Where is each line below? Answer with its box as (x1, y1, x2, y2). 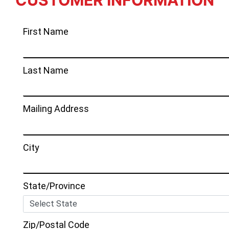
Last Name (23, 64, 68, 76)
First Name (23, 26, 68, 37)
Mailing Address (23, 103, 89, 114)
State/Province (23, 180, 85, 191)
